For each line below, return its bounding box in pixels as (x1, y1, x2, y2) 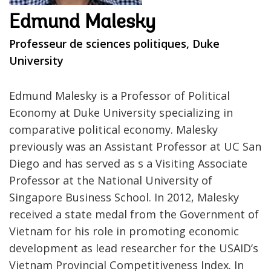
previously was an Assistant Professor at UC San (9, 139, 261, 154)
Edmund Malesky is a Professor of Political (9, 88, 230, 103)
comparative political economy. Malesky (9, 122, 218, 137)
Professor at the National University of (9, 172, 212, 188)
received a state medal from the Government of (9, 206, 259, 221)
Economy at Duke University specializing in (9, 105, 233, 120)
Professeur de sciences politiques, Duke (9, 36, 220, 51)
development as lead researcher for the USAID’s (9, 240, 258, 255)
